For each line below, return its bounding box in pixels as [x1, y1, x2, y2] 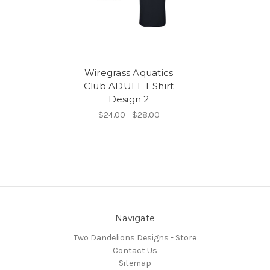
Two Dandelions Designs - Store [74, 232, 196, 243]
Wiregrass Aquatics [84, 66, 174, 78]
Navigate [115, 212, 155, 224]
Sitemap [119, 257, 151, 268]
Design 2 [108, 93, 149, 105]
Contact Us [113, 245, 157, 256]
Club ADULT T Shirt [83, 80, 174, 92]
